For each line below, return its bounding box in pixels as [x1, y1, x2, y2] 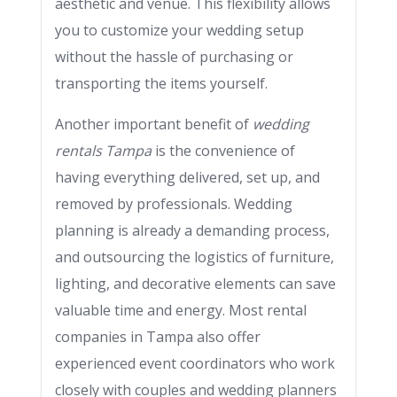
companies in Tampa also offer [55, 327, 261, 346]
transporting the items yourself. [55, 74, 268, 93]
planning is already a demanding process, [55, 221, 330, 240]
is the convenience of [152, 141, 295, 160]
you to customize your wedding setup [55, 20, 304, 40]
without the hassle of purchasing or [55, 47, 293, 66]
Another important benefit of [55, 114, 253, 134]
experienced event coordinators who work [55, 354, 335, 373]
